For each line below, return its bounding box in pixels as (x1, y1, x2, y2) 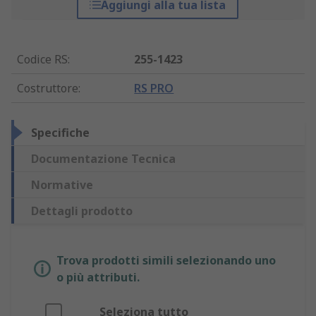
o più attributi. (56, 269, 140, 286)
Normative (31, 177, 93, 193)
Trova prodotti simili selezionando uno (56, 253, 276, 269)
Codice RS (17, 51, 68, 68)
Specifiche (31, 125, 90, 141)
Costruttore (17, 80, 78, 97)
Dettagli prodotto (31, 203, 133, 219)
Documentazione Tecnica (31, 151, 176, 167)
